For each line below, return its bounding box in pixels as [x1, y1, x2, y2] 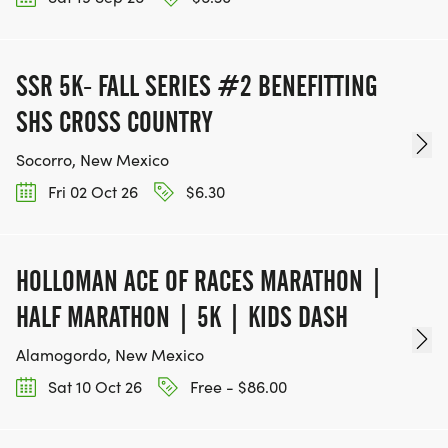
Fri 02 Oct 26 [44, 180, 138, 202]
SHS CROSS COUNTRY [16, 104, 212, 139]
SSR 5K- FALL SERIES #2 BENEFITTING [16, 68, 377, 103]
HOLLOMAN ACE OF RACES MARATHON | [16, 264, 384, 299]
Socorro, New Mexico [16, 148, 169, 170]
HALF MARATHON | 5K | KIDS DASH [16, 300, 348, 335]
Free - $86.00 [186, 376, 287, 398]
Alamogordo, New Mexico [16, 344, 204, 366]
